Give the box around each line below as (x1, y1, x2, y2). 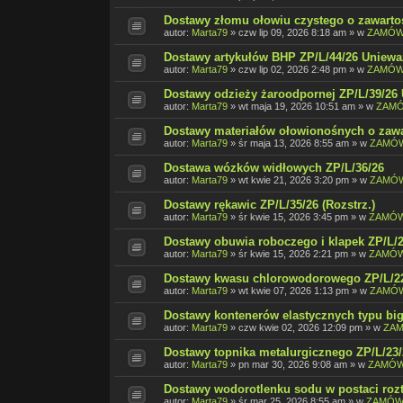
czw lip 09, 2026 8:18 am (238, 27, 346, 39)
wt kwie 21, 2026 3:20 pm (238, 175, 349, 186)
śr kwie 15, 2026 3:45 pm (238, 211, 348, 223)
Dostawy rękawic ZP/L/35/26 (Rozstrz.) (164, 198, 375, 212)
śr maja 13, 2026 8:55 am (238, 138, 349, 149)
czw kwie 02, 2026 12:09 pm (238, 322, 363, 334)
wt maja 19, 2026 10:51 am (238, 101, 355, 112)
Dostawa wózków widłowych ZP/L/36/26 (164, 161, 384, 175)
